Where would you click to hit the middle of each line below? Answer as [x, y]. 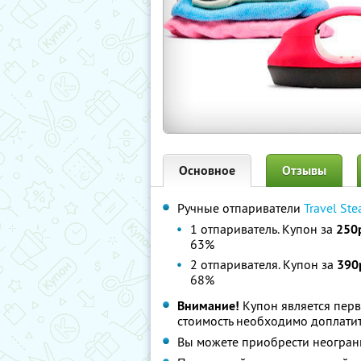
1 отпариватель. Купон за [263, 229]
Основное [207, 170]
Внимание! [208, 306]
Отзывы [304, 170]
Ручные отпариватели [241, 208]
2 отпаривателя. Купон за [263, 264]
